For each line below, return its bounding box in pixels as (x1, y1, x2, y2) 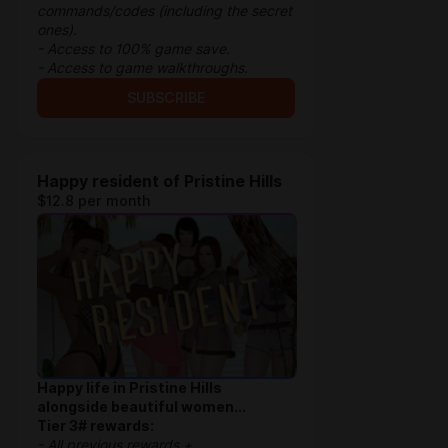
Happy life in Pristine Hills (37, 380, 222, 396)
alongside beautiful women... (37, 399, 246, 415)
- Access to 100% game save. (37, 41, 230, 57)
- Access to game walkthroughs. (37, 60, 256, 76)
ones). (37, 22, 77, 38)
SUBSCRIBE (127, 90, 205, 106)
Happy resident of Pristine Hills (37, 172, 282, 191)
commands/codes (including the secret (37, 3, 292, 19)
